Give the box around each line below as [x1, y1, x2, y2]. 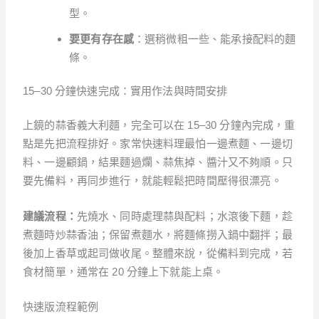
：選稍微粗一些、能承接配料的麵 [134, 32, 296, 45]
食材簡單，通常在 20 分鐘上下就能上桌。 [23, 265, 224, 278]
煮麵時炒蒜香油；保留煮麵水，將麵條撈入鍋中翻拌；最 [23, 228, 293, 241]
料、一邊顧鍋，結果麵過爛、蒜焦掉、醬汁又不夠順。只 [23, 155, 293, 168]
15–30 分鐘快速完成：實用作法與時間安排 [23, 85, 228, 98]
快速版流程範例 [23, 300, 99, 313]
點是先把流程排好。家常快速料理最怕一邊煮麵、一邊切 [23, 137, 293, 150]
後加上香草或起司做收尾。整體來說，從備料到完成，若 [23, 246, 293, 259]
